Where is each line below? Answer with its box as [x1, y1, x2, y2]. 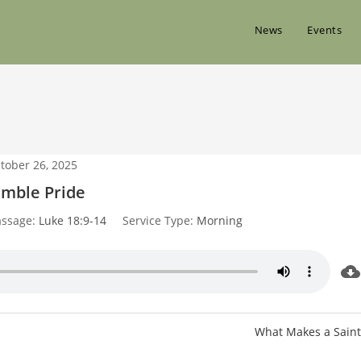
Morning [197, 213, 243, 228]
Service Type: [122, 213, 194, 228]
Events [306, 23, 342, 37]
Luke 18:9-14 [39, 213, 107, 228]
